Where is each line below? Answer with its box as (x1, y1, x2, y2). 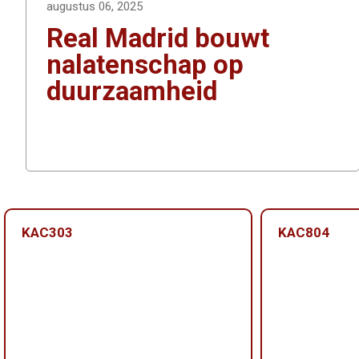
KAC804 (278, 224, 329, 241)
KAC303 (22, 224, 73, 241)
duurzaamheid (46, 75, 217, 107)
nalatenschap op (46, 49, 244, 80)
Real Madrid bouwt (46, 22, 269, 54)
